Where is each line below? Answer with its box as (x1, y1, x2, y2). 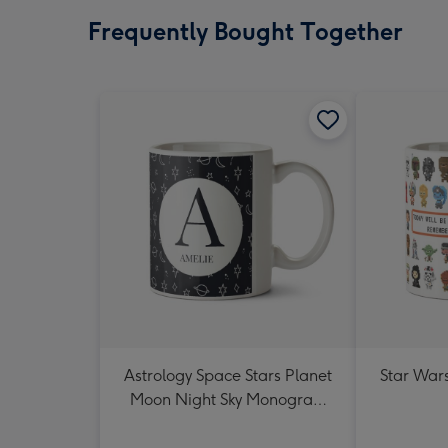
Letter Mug (188, 414, 268, 433)
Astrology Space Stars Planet (124, 366, 332, 385)
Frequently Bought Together (88, 17, 403, 46)
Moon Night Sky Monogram (129, 390, 327, 409)
